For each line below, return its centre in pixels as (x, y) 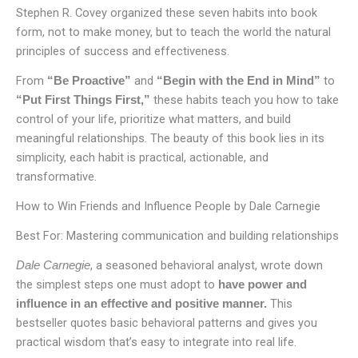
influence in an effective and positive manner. (141, 303)
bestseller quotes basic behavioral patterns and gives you (167, 322)
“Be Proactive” (89, 81)
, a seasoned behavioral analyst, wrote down (207, 265)
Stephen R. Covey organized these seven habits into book (167, 13)
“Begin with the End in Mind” (239, 81)
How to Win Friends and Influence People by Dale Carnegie (168, 207)
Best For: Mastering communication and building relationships (177, 235)
